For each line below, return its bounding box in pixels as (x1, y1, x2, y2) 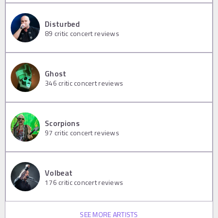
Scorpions (45, 117, 80, 129)
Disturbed (45, 18, 80, 30)
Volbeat (45, 166, 73, 179)
